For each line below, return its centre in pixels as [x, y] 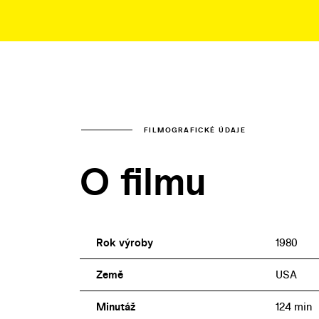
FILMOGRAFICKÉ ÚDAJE [195, 130]
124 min [293, 306]
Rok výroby [124, 242]
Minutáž [115, 306]
